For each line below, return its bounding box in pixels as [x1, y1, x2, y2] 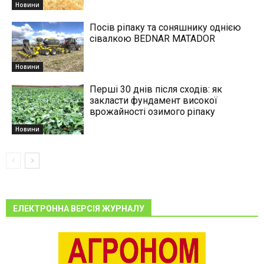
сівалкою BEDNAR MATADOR [90, 32, 216, 44]
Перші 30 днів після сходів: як [90, 84, 223, 95]
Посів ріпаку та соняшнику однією [90, 21, 242, 33]
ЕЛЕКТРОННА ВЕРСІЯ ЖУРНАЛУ [13, 204, 144, 214]
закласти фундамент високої [90, 95, 218, 107]
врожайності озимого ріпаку [90, 106, 216, 118]
